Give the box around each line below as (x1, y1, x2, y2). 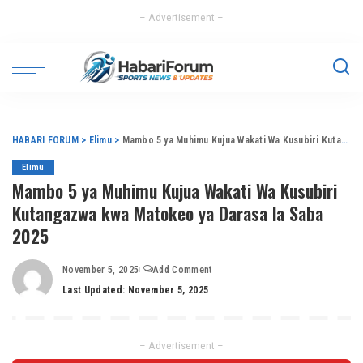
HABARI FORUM (12, 135, 79, 146)
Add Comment (152, 264, 212, 275)
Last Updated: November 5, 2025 (62, 284, 209, 296)
